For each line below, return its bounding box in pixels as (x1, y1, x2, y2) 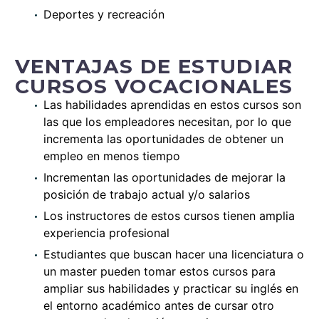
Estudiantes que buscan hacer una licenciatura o (43, 246, 304, 261)
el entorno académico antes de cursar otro (43, 298, 274, 313)
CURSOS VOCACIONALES (15, 73, 293, 98)
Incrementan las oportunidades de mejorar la (43, 169, 286, 184)
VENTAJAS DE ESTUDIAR (15, 53, 293, 78)
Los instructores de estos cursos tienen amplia (43, 208, 295, 223)
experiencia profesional (43, 225, 169, 240)
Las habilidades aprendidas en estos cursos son (43, 97, 301, 112)
